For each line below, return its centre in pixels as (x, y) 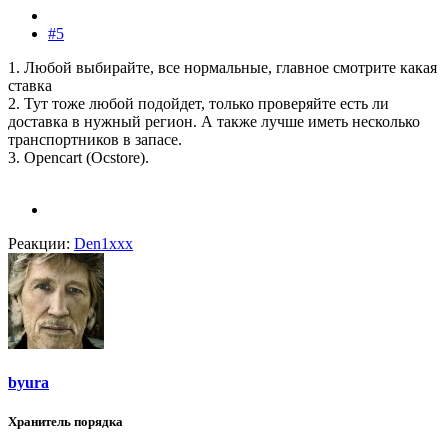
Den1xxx (103, 243)
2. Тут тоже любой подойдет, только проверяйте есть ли (198, 103)
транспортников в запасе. (95, 139)
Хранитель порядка (65, 422)
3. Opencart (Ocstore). (78, 157)
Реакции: (39, 243)
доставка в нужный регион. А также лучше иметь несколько (214, 121)
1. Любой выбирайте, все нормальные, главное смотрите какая (222, 67)
